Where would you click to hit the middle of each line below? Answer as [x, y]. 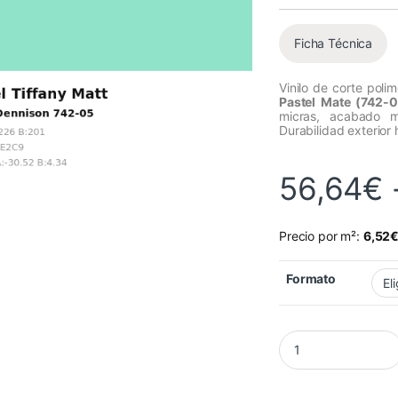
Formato [311, 279]
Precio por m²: [321, 236]
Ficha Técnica [334, 43]
